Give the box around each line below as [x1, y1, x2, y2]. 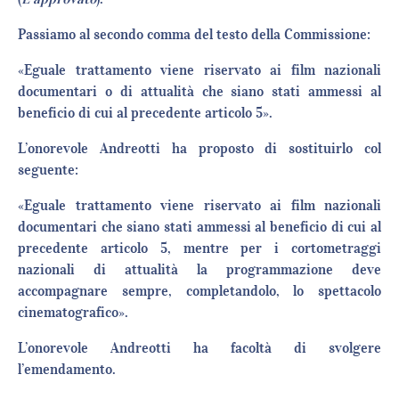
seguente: [18, 160, 78, 179]
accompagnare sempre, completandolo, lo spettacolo [18, 281, 381, 300]
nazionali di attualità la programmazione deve [18, 260, 381, 279]
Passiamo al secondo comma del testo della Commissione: [18, 25, 370, 44]
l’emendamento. [18, 360, 116, 379]
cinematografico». [18, 303, 128, 322]
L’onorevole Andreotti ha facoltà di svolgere [18, 338, 381, 357]
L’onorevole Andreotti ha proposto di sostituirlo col [18, 139, 381, 158]
